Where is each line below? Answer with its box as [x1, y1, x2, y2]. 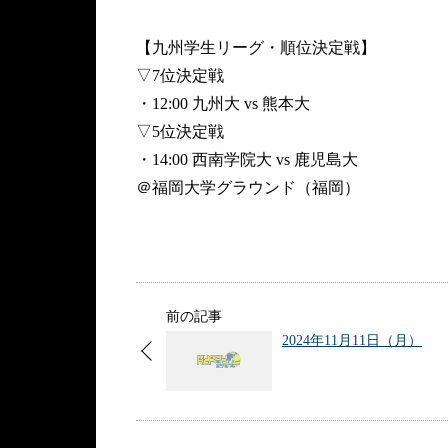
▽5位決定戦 [136, 123, 224, 140]
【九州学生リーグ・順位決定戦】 [136, 39, 376, 56]
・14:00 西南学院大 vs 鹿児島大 [136, 151, 358, 168]
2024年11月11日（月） [282, 333, 422, 348]
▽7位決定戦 [136, 67, 224, 84]
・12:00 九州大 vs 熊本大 [136, 95, 310, 112]
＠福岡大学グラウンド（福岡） [136, 179, 360, 196]
